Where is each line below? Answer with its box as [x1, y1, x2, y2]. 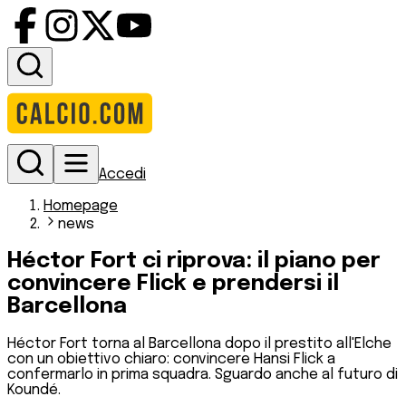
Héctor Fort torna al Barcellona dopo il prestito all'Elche [7, 335, 391, 352]
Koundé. [7, 382, 61, 398]
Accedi [99, 167, 146, 182]
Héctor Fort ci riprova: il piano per [7, 249, 381, 273]
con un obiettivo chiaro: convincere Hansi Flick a [7, 351, 335, 367]
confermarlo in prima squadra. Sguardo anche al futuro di [7, 366, 398, 382]
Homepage [43, 198, 118, 214]
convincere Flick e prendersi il [7, 272, 339, 295]
